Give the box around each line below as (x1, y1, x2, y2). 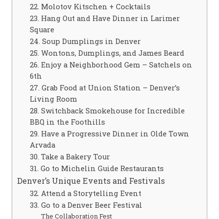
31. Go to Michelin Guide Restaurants (29, 163, 164, 173)
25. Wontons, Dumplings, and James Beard (29, 48, 184, 58)
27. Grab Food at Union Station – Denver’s (29, 83, 180, 92)
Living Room (29, 94, 77, 104)
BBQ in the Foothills (29, 117, 105, 127)
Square (29, 24, 54, 34)
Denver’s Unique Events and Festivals (17, 175, 165, 186)
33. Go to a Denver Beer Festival (29, 200, 142, 210)
